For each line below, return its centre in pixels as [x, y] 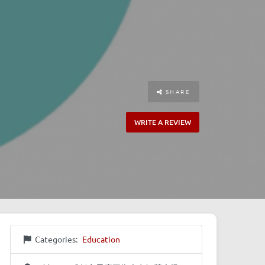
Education [101, 239]
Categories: [57, 239]
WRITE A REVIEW [163, 122]
